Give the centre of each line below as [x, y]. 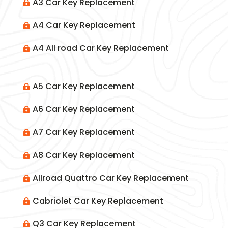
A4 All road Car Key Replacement [101, 48]
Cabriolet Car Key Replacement [98, 201]
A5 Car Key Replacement [83, 87]
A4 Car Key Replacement [84, 25]
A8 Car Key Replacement [83, 155]
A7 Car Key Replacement [83, 132]
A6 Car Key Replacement [83, 109]
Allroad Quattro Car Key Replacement [110, 178]
